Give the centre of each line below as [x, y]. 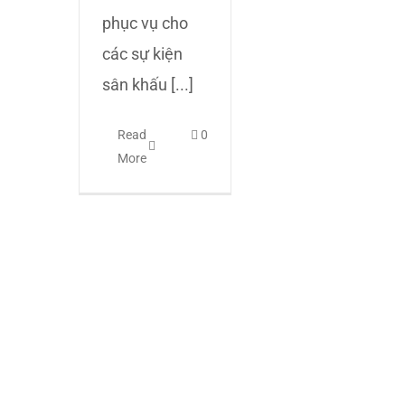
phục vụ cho [145, 23]
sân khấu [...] [148, 85]
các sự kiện [142, 54]
